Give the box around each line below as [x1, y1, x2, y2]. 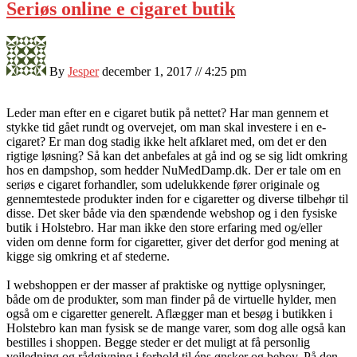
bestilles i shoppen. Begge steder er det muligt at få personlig [6, 335, 310, 350]
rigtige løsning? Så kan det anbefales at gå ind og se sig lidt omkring [6, 149, 347, 163]
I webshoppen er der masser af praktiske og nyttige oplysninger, [6, 278, 326, 292]
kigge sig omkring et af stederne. [6, 249, 170, 264]
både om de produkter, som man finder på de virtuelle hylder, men [6, 292, 336, 307]
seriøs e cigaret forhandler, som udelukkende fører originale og [6, 178, 320, 192]
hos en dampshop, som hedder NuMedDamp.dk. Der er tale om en [6, 163, 341, 178]
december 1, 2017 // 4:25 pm [102, 65, 246, 79]
